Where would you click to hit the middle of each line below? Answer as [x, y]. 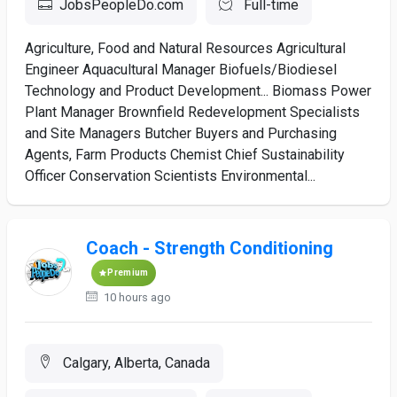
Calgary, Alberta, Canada [135, 363]
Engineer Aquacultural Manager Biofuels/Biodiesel [181, 70]
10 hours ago [136, 297]
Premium [128, 272]
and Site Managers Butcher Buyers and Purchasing [181, 133]
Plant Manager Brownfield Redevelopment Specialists [192, 112]
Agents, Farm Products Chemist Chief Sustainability [185, 155]
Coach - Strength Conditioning [210, 248]
